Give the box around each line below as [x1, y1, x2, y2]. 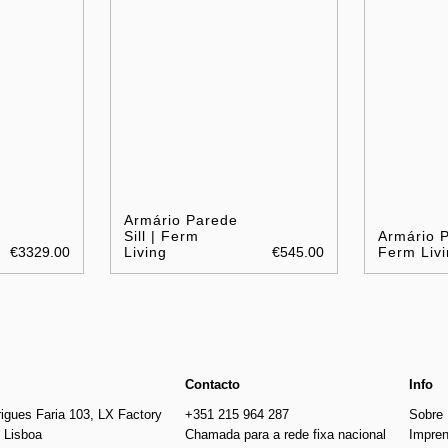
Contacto [185, 376, 241, 392]
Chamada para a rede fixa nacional [185, 426, 387, 442]
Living [124, 243, 168, 260]
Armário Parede [124, 211, 239, 228]
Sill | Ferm [124, 227, 200, 244]
